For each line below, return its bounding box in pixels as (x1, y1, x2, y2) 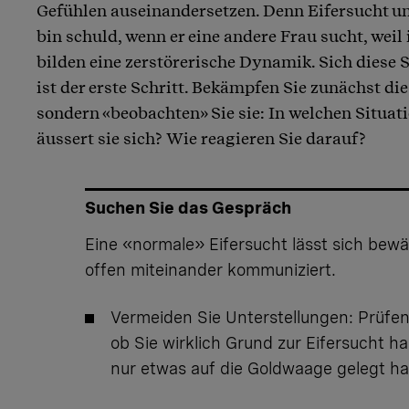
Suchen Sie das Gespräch (84, 197, 291, 217)
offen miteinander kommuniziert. (84, 259, 336, 279)
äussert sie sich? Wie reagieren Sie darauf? (37, 128, 366, 148)
